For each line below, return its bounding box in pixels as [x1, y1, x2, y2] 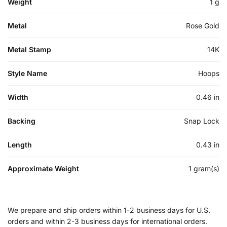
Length [8, 140, 32, 149]
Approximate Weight [8, 164, 79, 173]
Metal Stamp [8, 45, 51, 54]
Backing [8, 116, 35, 125]
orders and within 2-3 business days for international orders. [8, 216, 207, 225]
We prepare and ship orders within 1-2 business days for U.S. [8, 205, 210, 214]
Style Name [8, 68, 47, 78]
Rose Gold [186, 21, 219, 30]
